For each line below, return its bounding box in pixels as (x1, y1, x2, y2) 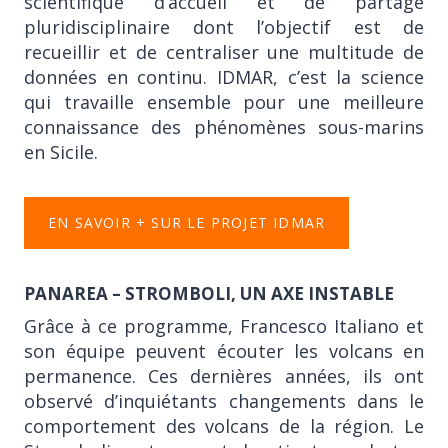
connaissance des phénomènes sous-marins (24, 114, 424, 139)
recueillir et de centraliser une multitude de (24, 39, 424, 64)
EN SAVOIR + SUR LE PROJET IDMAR (48, 212, 326, 232)
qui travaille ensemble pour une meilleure (24, 89, 424, 114)
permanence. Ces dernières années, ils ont (24, 364, 424, 388)
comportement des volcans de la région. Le (24, 414, 424, 438)
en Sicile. (24, 139, 98, 164)
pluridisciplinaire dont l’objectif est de (24, 14, 424, 39)
